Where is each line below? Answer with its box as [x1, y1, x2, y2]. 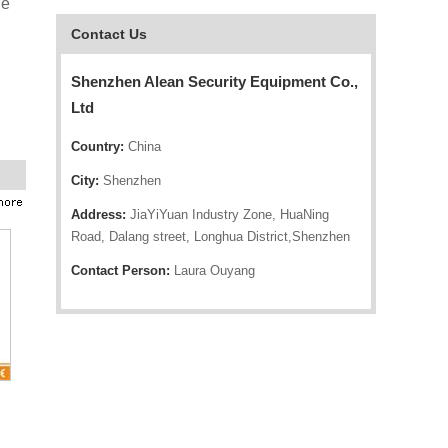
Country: [71, 139, 124, 154]
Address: [71, 207, 126, 222]
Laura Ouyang [170, 263, 255, 278]
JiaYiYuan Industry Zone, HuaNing [126, 207, 329, 222]
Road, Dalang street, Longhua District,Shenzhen [71, 229, 350, 244]
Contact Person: [71, 263, 170, 278]
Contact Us [71, 26, 147, 42]
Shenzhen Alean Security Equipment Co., [71, 73, 358, 90]
